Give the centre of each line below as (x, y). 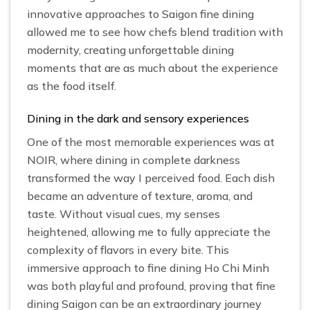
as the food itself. (72, 86)
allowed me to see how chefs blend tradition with (155, 32)
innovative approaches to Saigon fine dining (140, 14)
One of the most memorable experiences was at (151, 142)
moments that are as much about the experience (153, 68)
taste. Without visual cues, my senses (124, 214)
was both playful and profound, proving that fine (151, 286)
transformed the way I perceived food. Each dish (151, 178)
